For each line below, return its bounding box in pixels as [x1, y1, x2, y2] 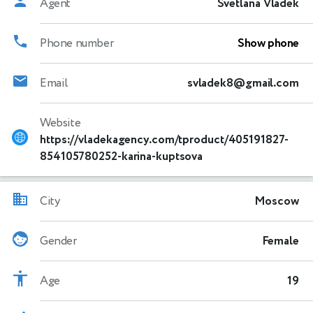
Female [261, 232, 299, 249]
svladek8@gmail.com [187, 74, 299, 92]
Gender [40, 232, 77, 249]
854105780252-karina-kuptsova [40, 147, 203, 165]
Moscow [254, 192, 299, 210]
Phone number [40, 34, 114, 52]
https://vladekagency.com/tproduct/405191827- [40, 131, 289, 148]
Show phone [238, 34, 299, 52]
